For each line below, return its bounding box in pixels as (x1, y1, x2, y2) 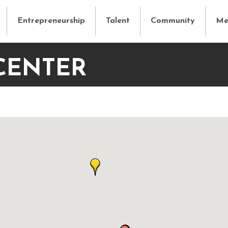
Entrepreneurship (17, 16, 85, 25)
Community (150, 16, 195, 25)
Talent (105, 16, 130, 25)
